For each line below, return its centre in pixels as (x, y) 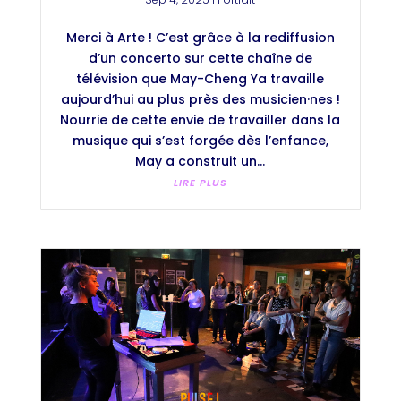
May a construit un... (200, 162)
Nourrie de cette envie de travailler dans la (200, 120)
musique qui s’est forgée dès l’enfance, (200, 141)
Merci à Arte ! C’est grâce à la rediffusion (200, 38)
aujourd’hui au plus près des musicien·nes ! (200, 100)
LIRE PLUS (200, 183)
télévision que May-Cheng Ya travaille (200, 79)
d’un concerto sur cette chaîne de (200, 59)
